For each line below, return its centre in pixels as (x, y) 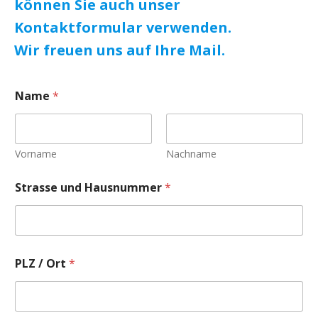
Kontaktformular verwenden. (123, 27)
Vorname (36, 153)
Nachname (191, 153)
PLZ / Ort (42, 263)
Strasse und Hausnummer (90, 187)
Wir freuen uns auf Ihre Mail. (120, 50)
